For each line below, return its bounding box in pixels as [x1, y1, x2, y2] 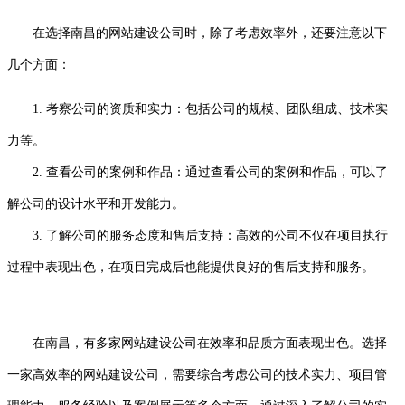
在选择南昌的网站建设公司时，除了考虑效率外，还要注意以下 [33, 25, 387, 40]
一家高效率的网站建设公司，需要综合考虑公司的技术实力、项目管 [7, 367, 387, 381]
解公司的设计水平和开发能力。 [7, 196, 184, 211]
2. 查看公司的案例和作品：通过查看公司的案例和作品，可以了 [7, 165, 388, 179]
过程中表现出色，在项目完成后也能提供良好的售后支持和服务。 [7, 259, 374, 274]
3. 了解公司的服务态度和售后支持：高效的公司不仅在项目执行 [7, 228, 388, 242]
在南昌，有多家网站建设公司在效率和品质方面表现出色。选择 [7, 335, 387, 350]
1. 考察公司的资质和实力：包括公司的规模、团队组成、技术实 [33, 101, 388, 116]
